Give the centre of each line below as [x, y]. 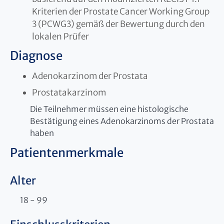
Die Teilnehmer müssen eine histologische [109, 109]
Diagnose [36, 55]
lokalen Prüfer [60, 36]
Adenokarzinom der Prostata [90, 76]
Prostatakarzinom [69, 92]
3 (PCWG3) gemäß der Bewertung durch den [118, 24]
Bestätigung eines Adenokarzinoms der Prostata [122, 121]
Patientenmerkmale [67, 152]
